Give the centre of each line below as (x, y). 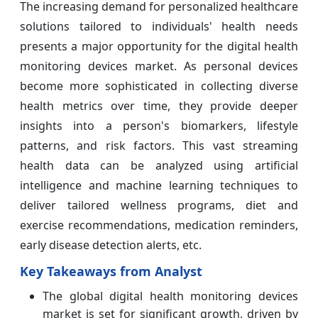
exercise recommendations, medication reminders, (159, 225)
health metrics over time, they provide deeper (159, 105)
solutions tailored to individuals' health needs (159, 26)
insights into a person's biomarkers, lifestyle (159, 125)
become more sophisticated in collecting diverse (159, 86)
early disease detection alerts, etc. (111, 245)
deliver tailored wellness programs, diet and (159, 205)
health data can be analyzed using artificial (159, 165)
